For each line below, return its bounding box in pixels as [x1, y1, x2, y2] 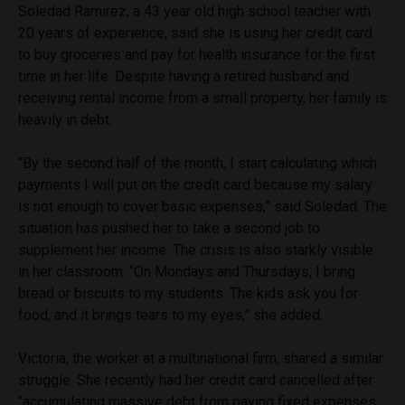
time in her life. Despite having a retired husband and [18, 67, 349, 85]
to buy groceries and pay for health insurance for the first [18, 45, 375, 63]
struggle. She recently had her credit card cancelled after [18, 371, 373, 389]
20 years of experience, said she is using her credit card [18, 24, 372, 42]
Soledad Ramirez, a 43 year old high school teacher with [18, 2, 371, 20]
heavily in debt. [18, 110, 112, 128]
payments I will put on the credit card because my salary [18, 175, 372, 193]
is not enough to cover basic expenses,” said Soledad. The [18, 197, 387, 215]
